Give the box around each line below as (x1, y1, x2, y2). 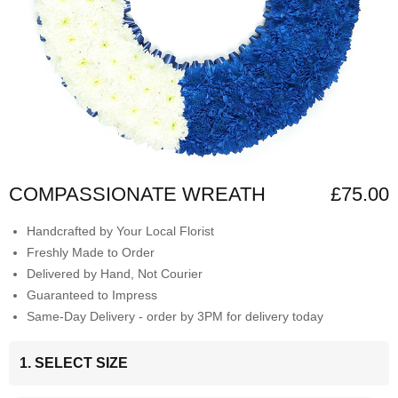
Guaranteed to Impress (27, 287, 157, 302)
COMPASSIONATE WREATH (9, 182, 266, 205)
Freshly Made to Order (27, 244, 155, 259)
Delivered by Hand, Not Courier (27, 266, 203, 281)
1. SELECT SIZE (20, 354, 128, 370)
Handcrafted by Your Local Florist (27, 223, 214, 238)
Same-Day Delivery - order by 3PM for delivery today (27, 308, 323, 323)
